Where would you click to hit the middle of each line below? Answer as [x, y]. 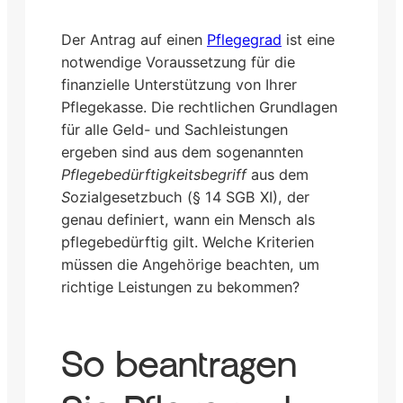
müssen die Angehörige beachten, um [190, 265]
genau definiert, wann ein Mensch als [188, 220]
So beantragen [179, 365]
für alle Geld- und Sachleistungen [175, 130]
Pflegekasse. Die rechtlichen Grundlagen [199, 107]
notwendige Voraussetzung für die [178, 63]
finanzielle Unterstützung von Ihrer [179, 85]
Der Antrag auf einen [134, 40]
